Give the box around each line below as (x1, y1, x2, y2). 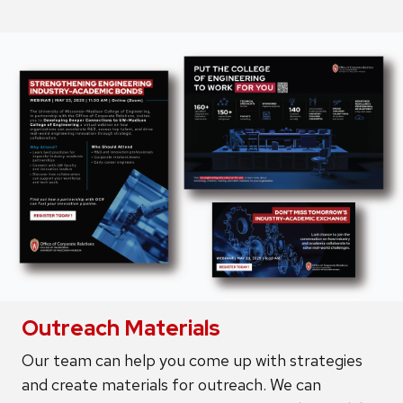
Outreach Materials (22, 313, 220, 342)
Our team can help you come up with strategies (22, 349, 363, 371)
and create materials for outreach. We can (22, 373, 321, 395)
